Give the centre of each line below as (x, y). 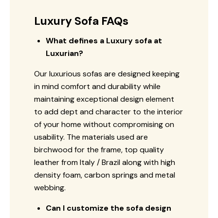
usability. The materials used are (91, 137)
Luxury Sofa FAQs (81, 21)
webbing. (50, 187)
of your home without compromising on (104, 124)
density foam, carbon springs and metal (105, 175)
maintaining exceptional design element (104, 99)
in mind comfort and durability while (97, 86)
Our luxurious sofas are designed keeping (107, 73)
